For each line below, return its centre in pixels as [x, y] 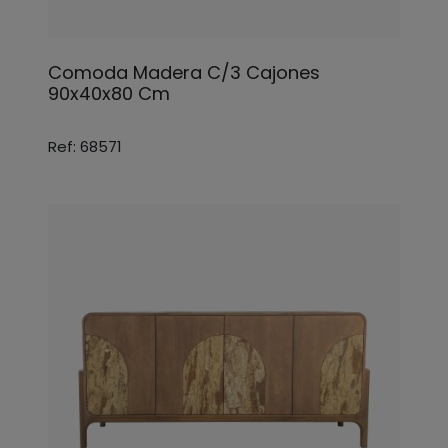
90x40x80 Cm [109, 93]
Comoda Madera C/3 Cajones [184, 72]
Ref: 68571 [85, 146]
